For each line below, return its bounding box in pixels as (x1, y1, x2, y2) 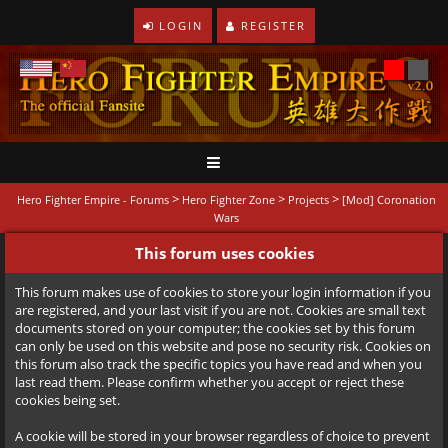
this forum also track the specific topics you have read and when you (15, 355, 422, 374)
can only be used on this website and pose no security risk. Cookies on (15, 337, 431, 356)
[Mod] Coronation (342, 192, 436, 208)
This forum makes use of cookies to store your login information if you (15, 283, 431, 302)
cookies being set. (15, 391, 120, 410)
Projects (288, 192, 329, 208)
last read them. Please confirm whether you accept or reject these (15, 373, 404, 392)
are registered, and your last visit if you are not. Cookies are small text (15, 301, 426, 320)
